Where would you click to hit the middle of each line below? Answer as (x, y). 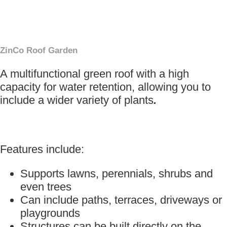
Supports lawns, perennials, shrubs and (117, 174)
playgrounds (50, 213)
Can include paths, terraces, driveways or (121, 200)
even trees (46, 187)
